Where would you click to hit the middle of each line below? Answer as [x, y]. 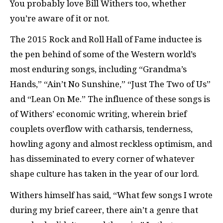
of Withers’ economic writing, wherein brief [98, 114]
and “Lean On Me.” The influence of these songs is [110, 99]
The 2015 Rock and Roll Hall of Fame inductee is [106, 39]
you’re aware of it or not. [60, 18]
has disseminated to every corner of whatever [102, 159]
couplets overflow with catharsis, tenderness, [101, 129]
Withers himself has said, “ [63, 195]
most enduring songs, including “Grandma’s [98, 69]
